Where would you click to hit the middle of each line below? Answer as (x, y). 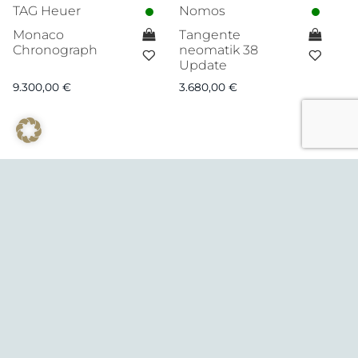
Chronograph (55, 50)
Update (203, 66)
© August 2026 (51, 328)
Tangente (209, 35)
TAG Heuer (47, 11)
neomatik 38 (218, 50)
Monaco (38, 35)
